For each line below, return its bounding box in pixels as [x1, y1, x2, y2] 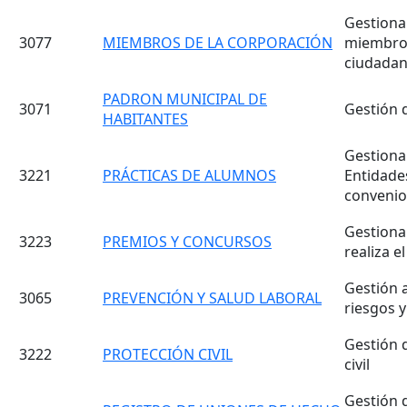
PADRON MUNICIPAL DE [103, 89, 267, 109]
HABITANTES [103, 109, 188, 129]
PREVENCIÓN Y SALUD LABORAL [103, 288, 322, 308]
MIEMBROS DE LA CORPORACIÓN [103, 33, 333, 53]
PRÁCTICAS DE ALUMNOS [103, 165, 276, 185]
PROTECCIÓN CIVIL [103, 344, 233, 364]
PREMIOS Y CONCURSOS [103, 232, 272, 252]
